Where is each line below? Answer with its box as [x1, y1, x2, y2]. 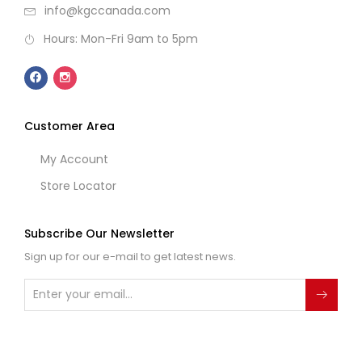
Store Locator [40, 177, 116, 194]
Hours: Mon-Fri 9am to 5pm [44, 31, 198, 48]
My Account [40, 150, 108, 167]
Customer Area [24, 117, 115, 134]
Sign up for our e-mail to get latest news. [24, 248, 236, 264]
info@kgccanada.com [44, 2, 170, 19]
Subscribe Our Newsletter [24, 225, 175, 242]
